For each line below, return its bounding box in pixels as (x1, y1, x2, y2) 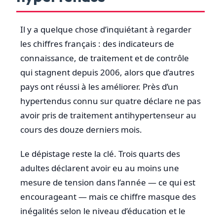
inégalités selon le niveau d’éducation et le (20, 205, 185, 217)
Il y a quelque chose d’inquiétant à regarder (20, 24, 191, 36)
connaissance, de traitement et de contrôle (20, 52, 189, 64)
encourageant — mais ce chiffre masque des (20, 191, 196, 203)
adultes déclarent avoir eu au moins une (20, 162, 179, 174)
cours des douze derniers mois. (20, 124, 142, 136)
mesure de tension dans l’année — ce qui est (20, 177, 195, 188)
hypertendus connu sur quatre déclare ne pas (20, 95, 201, 107)
